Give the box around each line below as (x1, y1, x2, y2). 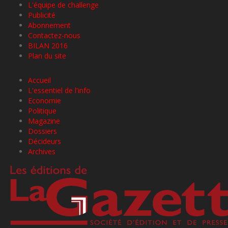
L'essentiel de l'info (28, 85, 91, 95)
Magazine (28, 116, 60, 126)
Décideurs (28, 136, 61, 146)
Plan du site (28, 50, 66, 61)
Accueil (28, 75, 51, 85)
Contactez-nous (28, 30, 80, 40)
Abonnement (28, 20, 71, 30)
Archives (28, 146, 55, 156)
